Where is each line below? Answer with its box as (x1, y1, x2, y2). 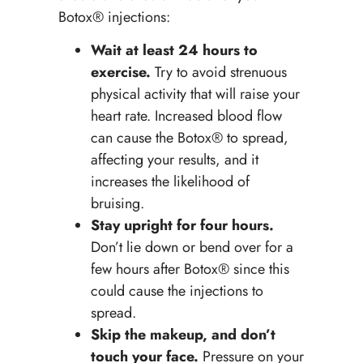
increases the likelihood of (90, 170, 250, 192)
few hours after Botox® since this (90, 258, 289, 280)
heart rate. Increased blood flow (90, 105, 282, 126)
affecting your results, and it (90, 148, 258, 170)
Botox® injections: (58, 6, 170, 28)
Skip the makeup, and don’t (90, 323, 275, 345)
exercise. (90, 61, 151, 83)
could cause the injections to (90, 280, 263, 301)
